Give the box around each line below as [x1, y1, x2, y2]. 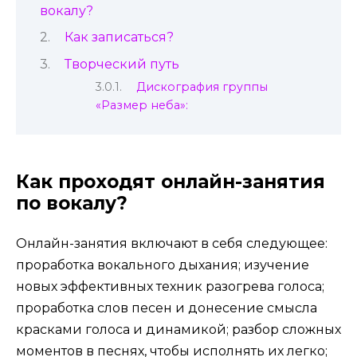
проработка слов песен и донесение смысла [16, 300, 317, 316]
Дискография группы [136, 79, 269, 94]
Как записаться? [64, 29, 174, 45]
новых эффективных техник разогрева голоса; [16, 278, 324, 294]
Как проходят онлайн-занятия [16, 170, 325, 193]
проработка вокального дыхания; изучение [16, 257, 309, 273]
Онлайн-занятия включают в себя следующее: [16, 235, 328, 251]
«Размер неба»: [96, 97, 188, 112]
